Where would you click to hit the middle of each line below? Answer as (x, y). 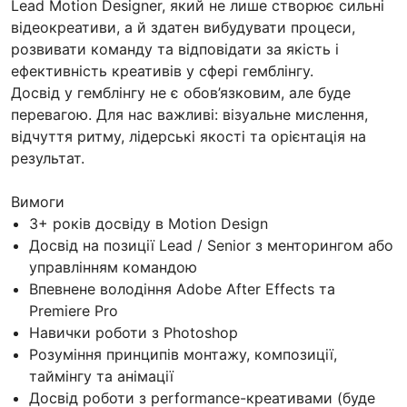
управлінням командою (113, 268)
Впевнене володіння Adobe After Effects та (182, 289)
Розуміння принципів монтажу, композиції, (183, 355)
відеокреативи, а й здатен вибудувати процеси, (183, 28)
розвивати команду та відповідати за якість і (175, 50)
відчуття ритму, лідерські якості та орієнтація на (189, 137)
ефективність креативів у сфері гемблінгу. (162, 71)
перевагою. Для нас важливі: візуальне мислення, (189, 115)
